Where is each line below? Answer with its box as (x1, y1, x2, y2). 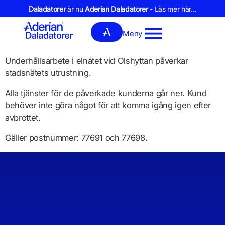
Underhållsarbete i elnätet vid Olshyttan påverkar (5, 56, 188, 66)
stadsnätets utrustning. (5, 68, 91, 78)
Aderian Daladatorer (84, 5, 148, 13)
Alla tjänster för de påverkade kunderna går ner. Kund (5, 88, 207, 98)
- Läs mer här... (148, 5, 197, 13)
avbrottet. (5, 112, 41, 123)
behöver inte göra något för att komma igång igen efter (5, 100, 211, 110)
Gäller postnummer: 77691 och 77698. (5, 133, 148, 143)
